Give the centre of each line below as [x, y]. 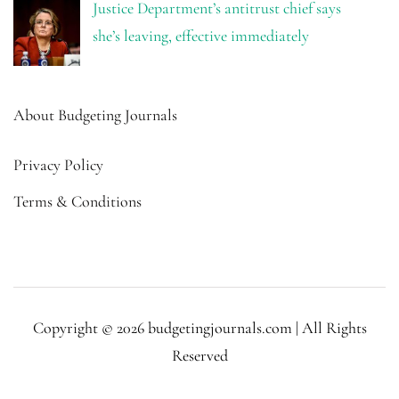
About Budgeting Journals [95, 114]
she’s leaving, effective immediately [200, 35]
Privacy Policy [58, 164]
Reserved [199, 355]
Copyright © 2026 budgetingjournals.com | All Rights [199, 327]
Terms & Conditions [77, 201]
